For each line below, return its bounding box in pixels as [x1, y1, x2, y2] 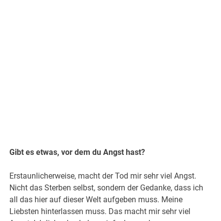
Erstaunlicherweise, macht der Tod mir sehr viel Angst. [9, 171, 197, 181]
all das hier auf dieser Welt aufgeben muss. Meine [9, 195, 183, 205]
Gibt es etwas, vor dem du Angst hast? [9, 147, 146, 157]
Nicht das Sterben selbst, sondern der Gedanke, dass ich [9, 183, 204, 193]
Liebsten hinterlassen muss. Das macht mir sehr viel [9, 207, 191, 217]
